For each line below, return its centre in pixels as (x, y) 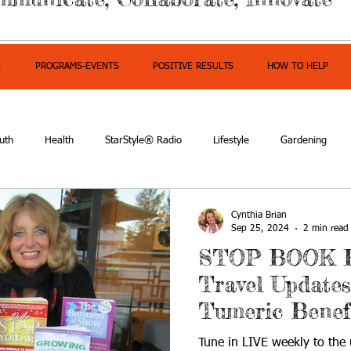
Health (59, 141)
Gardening (304, 141)
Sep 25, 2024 (260, 228)
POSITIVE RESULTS (193, 67)
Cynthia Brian (259, 215)
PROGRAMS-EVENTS (77, 67)
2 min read (326, 228)
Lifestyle (231, 141)
